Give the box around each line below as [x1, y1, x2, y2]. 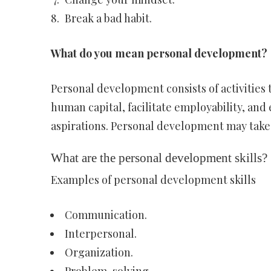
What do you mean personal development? [50, 46, 267, 60]
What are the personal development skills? [50, 151, 267, 165]
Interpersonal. [64, 226, 137, 241]
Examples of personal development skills [50, 172, 256, 187]
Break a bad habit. [64, 11, 152, 25]
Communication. [64, 207, 147, 222]
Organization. [64, 245, 133, 260]
